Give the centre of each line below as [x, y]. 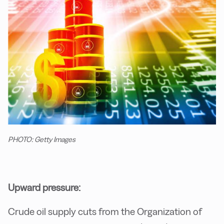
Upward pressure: [44, 187]
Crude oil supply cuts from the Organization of [105, 211]
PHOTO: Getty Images [42, 139]
